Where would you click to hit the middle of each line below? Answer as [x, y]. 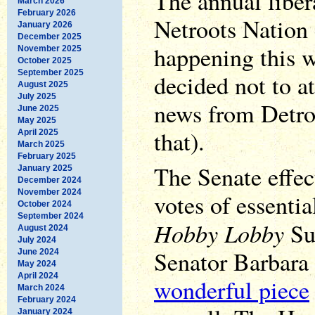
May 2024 [37, 263]
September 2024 [51, 216]
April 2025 [38, 132]
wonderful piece [232, 290]
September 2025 [51, 72]
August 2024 [43, 227]
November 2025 [50, 48]
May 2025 [37, 120]
